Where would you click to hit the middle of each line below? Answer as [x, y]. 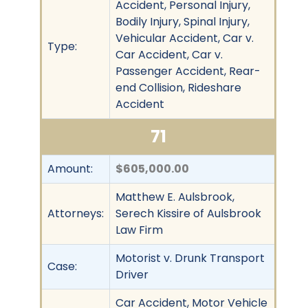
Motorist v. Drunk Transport [190, 258]
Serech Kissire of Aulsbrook [188, 213]
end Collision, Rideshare [178, 87]
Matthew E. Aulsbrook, [175, 197]
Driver [132, 274]
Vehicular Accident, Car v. [185, 38]
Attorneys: [76, 213]
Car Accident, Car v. [169, 54]
